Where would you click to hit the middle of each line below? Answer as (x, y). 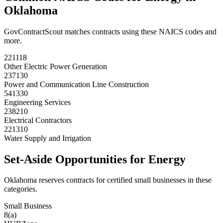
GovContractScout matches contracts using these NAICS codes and (110, 31)
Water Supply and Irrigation (48, 138)
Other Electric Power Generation (56, 66)
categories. (21, 189)
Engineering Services (37, 102)
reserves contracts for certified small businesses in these (124, 180)
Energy (167, 159)
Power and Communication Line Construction (76, 84)
